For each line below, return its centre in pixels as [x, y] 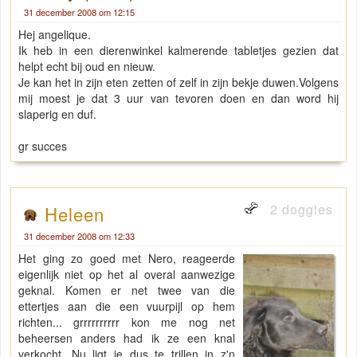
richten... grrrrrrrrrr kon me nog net [127, 322]
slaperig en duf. [57, 114]
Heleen [75, 214]
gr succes [43, 146]
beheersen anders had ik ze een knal [127, 338]
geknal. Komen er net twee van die [127, 290]
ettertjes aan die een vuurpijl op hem [127, 306]
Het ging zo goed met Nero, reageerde [127, 259]
